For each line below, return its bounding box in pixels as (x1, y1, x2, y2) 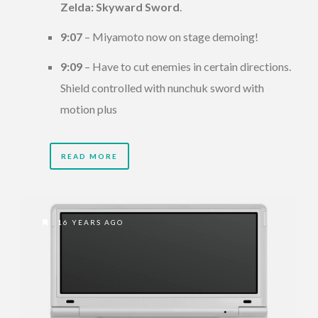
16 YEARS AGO (55, 218, 124, 227)
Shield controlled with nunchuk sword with (60, 81, 264, 95)
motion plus (60, 102, 117, 116)
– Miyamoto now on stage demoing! (82, 30, 258, 44)
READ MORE (61, 152, 118, 161)
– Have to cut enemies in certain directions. (82, 60, 291, 74)
